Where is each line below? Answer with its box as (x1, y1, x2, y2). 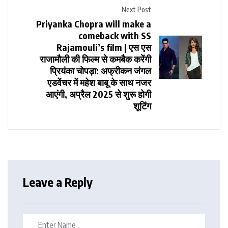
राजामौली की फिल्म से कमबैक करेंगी (40, 52, 151, 65)
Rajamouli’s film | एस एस (56, 41, 151, 53)
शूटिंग (133, 99, 151, 111)
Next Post (122, 5, 151, 14)
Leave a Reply (23, 174, 93, 189)
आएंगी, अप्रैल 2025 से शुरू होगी (46, 88, 151, 100)
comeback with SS (78, 29, 151, 41)
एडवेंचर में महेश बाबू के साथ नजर (47, 76, 151, 88)
